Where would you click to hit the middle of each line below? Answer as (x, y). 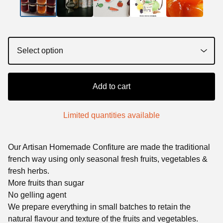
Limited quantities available (111, 115)
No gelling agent (37, 195)
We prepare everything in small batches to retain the (99, 207)
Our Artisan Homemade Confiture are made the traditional (109, 147)
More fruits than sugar (46, 183)
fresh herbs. (29, 171)
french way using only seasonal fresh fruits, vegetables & (108, 159)
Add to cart (111, 86)
